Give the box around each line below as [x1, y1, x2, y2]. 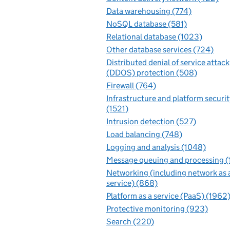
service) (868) [106, 178, 158, 188]
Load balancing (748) [106, 129, 182, 139]
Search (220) [106, 217, 154, 226]
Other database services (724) [106, 45, 214, 54]
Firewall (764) [106, 81, 156, 90]
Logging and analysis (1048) [106, 142, 206, 152]
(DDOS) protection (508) [106, 68, 197, 78]
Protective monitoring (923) [106, 204, 208, 214]
